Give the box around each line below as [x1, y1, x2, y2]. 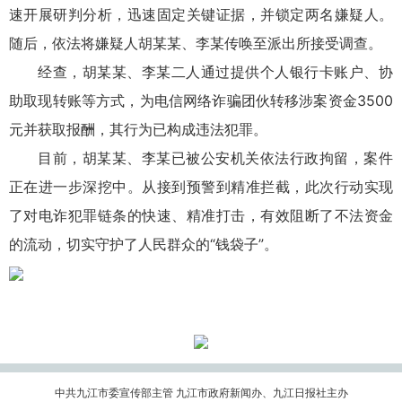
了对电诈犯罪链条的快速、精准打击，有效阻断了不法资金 [9, 205, 393, 224]
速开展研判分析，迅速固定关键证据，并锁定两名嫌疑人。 [9, 4, 393, 23]
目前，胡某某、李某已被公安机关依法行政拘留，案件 [38, 148, 393, 167]
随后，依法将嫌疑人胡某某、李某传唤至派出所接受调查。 [9, 33, 382, 52]
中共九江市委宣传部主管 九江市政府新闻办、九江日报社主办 [54, 385, 348, 399]
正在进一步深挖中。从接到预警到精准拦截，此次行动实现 [9, 177, 393, 196]
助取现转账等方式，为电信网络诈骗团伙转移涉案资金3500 [9, 91, 393, 109]
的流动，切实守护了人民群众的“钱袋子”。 [9, 234, 278, 253]
